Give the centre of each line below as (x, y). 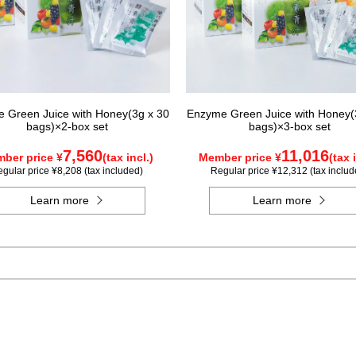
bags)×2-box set (67, 126)
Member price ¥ (240, 157)
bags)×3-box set (289, 126)
